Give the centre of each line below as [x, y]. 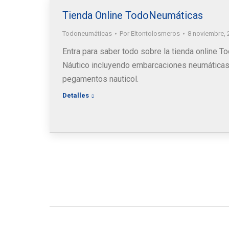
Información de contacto [142, 172]
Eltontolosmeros [155, 33]
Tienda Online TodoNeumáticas [133, 15]
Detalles [76, 95]
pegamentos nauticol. [100, 79]
